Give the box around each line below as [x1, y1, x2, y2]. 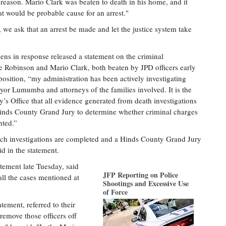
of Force [103, 187, 128, 197]
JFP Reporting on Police [103, 169, 178, 180]
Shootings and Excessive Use [103, 178, 189, 189]
